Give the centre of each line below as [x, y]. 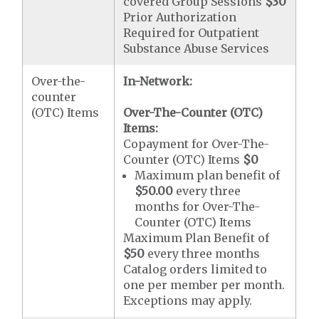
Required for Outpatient [192, 32]
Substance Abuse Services [197, 48]
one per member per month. [204, 284]
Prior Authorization [180, 17]
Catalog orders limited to [195, 269]
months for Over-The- [198, 206]
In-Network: [158, 81]
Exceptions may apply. [188, 300]
